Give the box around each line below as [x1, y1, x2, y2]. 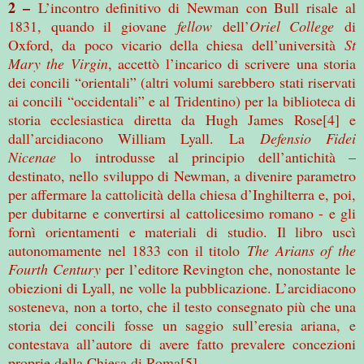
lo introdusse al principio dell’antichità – [56, 146, 356, 167]
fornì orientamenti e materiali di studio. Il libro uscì [8, 221, 356, 241]
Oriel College [249, 15, 335, 36]
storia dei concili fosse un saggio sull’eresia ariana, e [8, 314, 356, 335]
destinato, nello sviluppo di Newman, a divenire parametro [8, 165, 356, 185]
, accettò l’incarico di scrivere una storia [107, 53, 356, 73]
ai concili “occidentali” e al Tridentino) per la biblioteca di [8, 90, 356, 110]
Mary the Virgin [8, 53, 108, 73]
